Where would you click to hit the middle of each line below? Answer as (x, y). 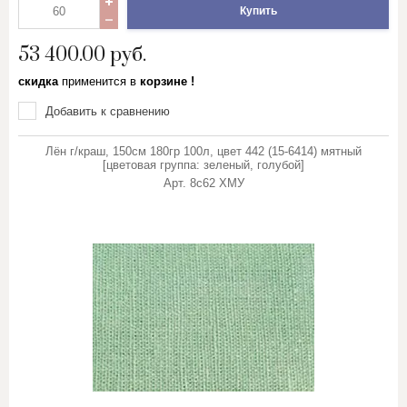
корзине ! (165, 81)
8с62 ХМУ (217, 183)
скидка (40, 81)
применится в (99, 81)
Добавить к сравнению (108, 111)
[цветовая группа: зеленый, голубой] (203, 165)
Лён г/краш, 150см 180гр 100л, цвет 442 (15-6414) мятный (203, 151)
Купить (258, 11)
